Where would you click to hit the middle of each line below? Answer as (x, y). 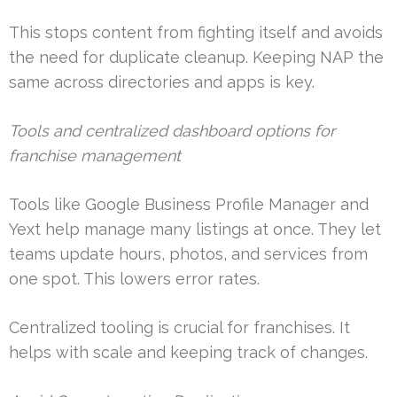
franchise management (95, 156)
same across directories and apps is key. (162, 82)
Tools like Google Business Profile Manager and (189, 205)
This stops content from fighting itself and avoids (196, 33)
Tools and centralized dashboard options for (172, 131)
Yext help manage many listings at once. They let (195, 230)
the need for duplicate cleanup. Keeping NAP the (196, 58)
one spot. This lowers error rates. (134, 279)
